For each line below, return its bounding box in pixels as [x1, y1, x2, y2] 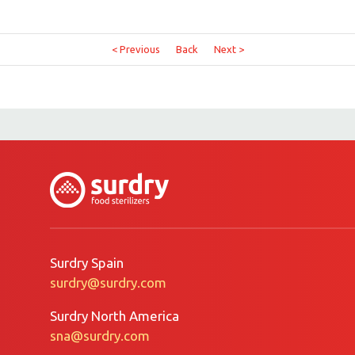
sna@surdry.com [49, 327, 150, 343]
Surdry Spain [49, 254, 124, 270]
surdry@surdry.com [49, 274, 166, 290]
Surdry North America [49, 307, 179, 323]
